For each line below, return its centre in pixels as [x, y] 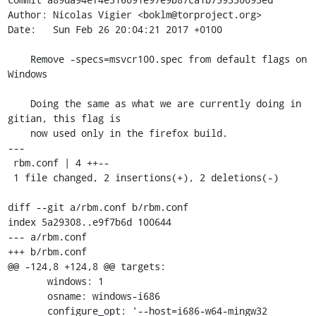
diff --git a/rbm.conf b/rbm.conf [98, 207]
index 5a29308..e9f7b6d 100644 [89, 222]
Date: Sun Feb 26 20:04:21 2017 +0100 [115, 29]
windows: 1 [27, 281]
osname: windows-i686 [27, 296]
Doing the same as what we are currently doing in [19, 103]
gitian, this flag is [64, 118]
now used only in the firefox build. [19, 133]
